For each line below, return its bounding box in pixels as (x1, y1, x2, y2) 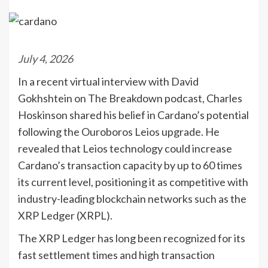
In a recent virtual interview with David (18, 74, 199, 88)
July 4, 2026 (18, 51, 73, 65)
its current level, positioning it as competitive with (18, 175, 248, 188)
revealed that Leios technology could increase (18, 141, 232, 155)
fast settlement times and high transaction (18, 248, 215, 261)
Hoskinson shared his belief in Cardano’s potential (18, 108, 249, 121)
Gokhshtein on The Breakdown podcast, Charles (18, 91, 242, 105)
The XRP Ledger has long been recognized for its (18, 231, 245, 245)
